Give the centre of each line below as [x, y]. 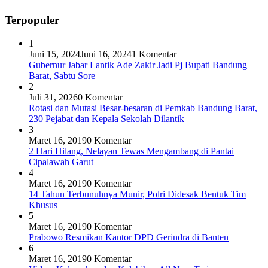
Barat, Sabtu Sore [62, 75]
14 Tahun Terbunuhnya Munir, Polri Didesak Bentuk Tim [137, 194]
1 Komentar [154, 54]
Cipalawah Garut [61, 162]
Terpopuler [32, 20]
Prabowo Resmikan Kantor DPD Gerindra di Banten [129, 237]
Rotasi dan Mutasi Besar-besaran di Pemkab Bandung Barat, [143, 108]
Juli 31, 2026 [53, 97]
